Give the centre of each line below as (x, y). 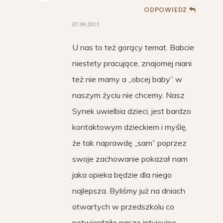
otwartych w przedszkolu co (123, 207)
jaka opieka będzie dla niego (122, 175)
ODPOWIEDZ (166, 10)
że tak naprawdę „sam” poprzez (129, 143)
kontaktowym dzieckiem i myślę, (130, 127)
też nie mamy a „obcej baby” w (127, 79)
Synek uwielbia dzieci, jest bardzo (132, 111)
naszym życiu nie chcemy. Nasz (128, 95)
